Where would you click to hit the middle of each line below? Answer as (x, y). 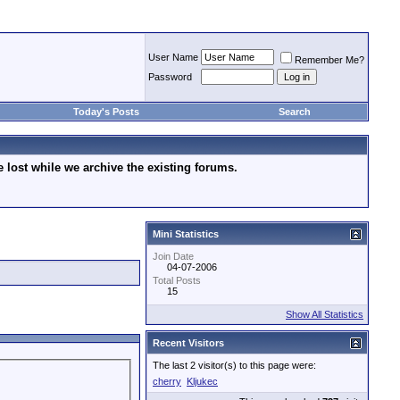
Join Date (173, 256)
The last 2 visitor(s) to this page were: (234, 365)
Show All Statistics (325, 314)
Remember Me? (329, 60)
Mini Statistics (186, 234)
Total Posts (177, 280)
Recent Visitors (188, 343)
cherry (167, 381)
